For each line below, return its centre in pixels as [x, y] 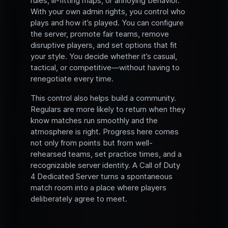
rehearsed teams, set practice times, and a [106, 154]
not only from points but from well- [92, 143]
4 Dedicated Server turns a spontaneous [102, 177]
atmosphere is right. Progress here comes [105, 132]
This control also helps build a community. [103, 98]
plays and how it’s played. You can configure [107, 23]
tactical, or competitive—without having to [105, 68]
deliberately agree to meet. [79, 199]
